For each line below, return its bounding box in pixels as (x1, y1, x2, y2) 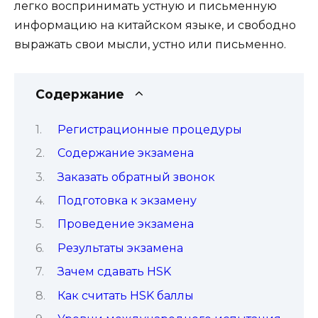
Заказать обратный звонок (57, 170, 215, 184)
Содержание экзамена (57, 146, 194, 160)
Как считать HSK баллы (57, 288, 194, 302)
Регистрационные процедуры (57, 122, 242, 136)
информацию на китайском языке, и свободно (14, 18, 296, 33)
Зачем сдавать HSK (57, 265, 171, 279)
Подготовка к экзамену (57, 194, 197, 207)
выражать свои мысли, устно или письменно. (14, 38, 286, 52)
